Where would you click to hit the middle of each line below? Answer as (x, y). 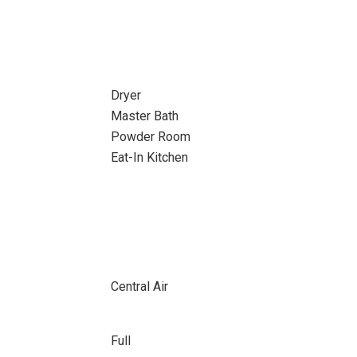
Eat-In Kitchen (149, 157)
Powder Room (150, 137)
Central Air (139, 286)
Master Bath (144, 116)
